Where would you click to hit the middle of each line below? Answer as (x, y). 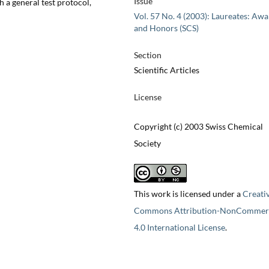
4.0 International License (179, 228)
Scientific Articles (166, 70)
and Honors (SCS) (166, 28)
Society (147, 144)
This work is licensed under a (188, 194)
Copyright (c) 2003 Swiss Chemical (198, 127)
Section (147, 55)
